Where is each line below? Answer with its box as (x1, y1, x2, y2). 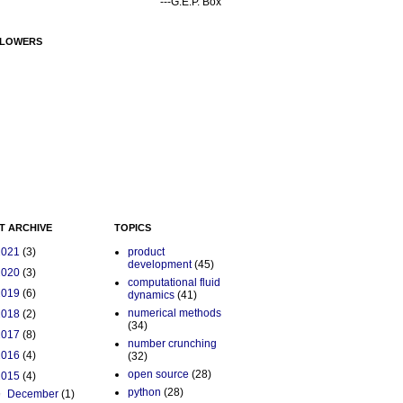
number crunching (128, 337, 217, 351)
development (128, 258, 192, 272)
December (7, 388, 62, 401)
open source (128, 368, 189, 381)
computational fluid (128, 276, 220, 290)
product (128, 246, 165, 259)
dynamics (128, 289, 175, 302)
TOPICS (114, 222, 151, 234)
